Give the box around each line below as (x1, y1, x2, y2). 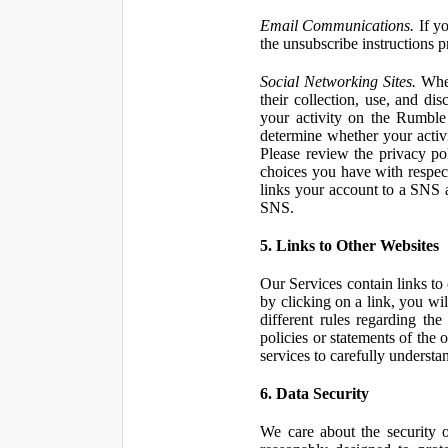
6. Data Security (260, 385, 370, 402)
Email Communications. (260, 17, 415, 34)
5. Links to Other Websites (260, 237, 440, 254)
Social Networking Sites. (260, 73, 416, 90)
